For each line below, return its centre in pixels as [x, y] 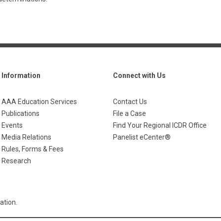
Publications [20, 113]
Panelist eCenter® [142, 137]
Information [21, 75]
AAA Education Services [39, 102]
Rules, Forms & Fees [33, 149]
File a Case [129, 113]
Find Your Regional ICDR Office [160, 125]
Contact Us [130, 102]
